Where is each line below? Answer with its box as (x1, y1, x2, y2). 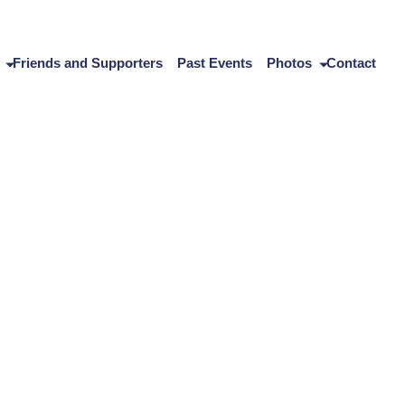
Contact (326, 54, 376, 71)
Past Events (177, 54, 252, 71)
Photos (267, 54, 312, 71)
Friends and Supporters (13, 54, 163, 71)
